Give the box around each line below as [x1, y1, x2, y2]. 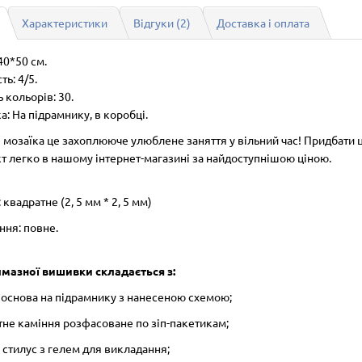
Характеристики [22, 15, 107, 30]
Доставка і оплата [217, 15, 309, 30]
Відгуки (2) [133, 15, 191, 30]
